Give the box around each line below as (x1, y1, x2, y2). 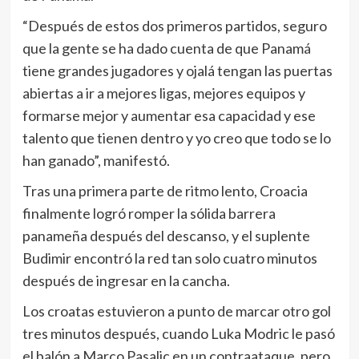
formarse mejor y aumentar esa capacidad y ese (22, 107, 316, 125)
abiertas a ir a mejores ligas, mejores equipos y (22, 84, 305, 103)
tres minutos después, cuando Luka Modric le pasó (22, 325, 335, 343)
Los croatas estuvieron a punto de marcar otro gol (22, 302, 331, 321)
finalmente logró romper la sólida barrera (22, 204, 276, 223)
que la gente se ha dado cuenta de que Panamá (22, 39, 311, 58)
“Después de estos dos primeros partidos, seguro (22, 17, 327, 35)
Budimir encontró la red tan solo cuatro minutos (22, 249, 317, 268)
